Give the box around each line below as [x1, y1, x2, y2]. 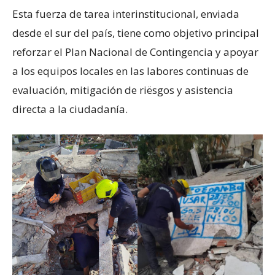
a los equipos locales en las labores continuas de [12, 64, 249, 78]
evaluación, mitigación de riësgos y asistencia [12, 83, 233, 97]
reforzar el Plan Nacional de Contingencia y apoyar [12, 45, 258, 59]
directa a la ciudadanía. [12, 102, 128, 116]
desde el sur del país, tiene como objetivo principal [12, 26, 259, 40]
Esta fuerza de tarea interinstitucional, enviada [12, 7, 239, 21]
